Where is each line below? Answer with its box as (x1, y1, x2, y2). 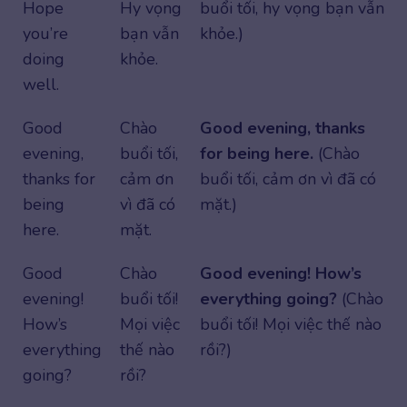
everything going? (200, 287, 337, 310)
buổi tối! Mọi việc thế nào (200, 313, 382, 335)
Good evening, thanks (200, 116, 365, 139)
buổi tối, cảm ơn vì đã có (200, 167, 376, 190)
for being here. (200, 142, 313, 164)
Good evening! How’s (200, 262, 362, 284)
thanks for (23, 167, 95, 190)
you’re (23, 22, 68, 45)
